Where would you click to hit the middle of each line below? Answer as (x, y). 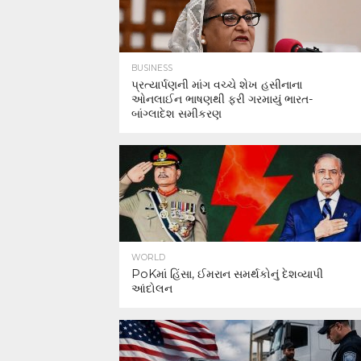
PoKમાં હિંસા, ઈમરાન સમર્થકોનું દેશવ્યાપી (227, 274)
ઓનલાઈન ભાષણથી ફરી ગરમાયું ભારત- (222, 99)
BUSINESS (152, 68)
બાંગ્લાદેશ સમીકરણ (176, 114)
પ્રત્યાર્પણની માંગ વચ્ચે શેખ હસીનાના (217, 85)
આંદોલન (152, 288)
